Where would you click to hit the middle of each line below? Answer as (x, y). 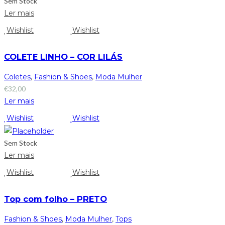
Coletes (17, 77)
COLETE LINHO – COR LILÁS (63, 57)
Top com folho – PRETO (55, 199)
